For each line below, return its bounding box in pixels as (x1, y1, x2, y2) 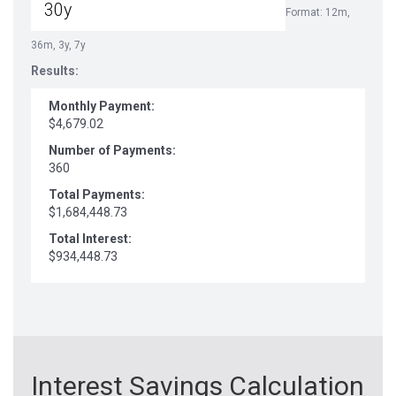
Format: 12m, (286, 6, 350, 19)
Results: (31, 64, 79, 78)
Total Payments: (49, 187, 145, 202)
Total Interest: (49, 232, 132, 246)
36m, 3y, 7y (31, 39, 86, 51)
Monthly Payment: (49, 99, 155, 113)
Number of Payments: (49, 143, 176, 157)
